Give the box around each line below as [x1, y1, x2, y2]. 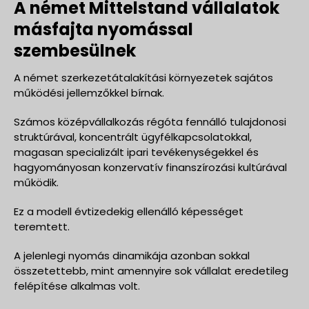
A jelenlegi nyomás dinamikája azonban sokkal [14, 248, 250, 263]
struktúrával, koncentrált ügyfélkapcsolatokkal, [14, 129, 252, 144]
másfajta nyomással [14, 17, 193, 41]
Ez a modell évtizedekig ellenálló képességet [14, 203, 243, 219]
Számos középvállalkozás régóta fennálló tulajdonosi [14, 114, 286, 129]
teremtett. [14, 219, 70, 234]
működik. [14, 175, 59, 190]
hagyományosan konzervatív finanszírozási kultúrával [14, 159, 287, 175]
